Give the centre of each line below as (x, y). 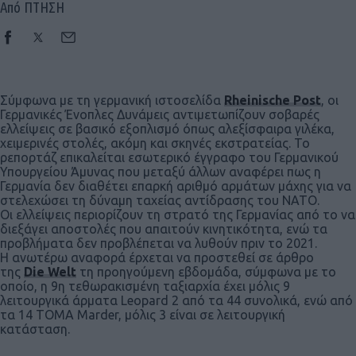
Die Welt (50, 272)
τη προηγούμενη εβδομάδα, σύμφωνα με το (206, 272)
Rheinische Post (273, 101)
